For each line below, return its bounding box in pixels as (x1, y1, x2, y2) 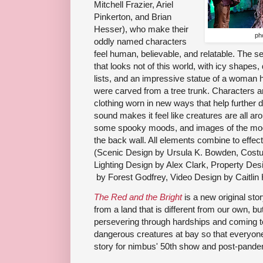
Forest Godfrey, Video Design (108, 172, 221, 183)
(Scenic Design (94, 147, 153, 158)
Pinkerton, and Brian (94, 12, 171, 22)
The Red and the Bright (94, 192, 182, 203)
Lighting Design (94, 160, 153, 170)
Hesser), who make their (94, 24, 188, 35)
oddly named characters (94, 36, 187, 47)
